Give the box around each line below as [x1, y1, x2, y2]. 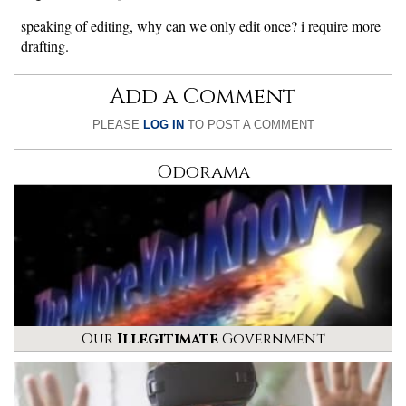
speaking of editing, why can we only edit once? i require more [21, 15, 381, 35]
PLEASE [92, 117, 143, 131]
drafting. [21, 35, 69, 55]
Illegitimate [116, 329, 218, 350]
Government [217, 329, 325, 350]
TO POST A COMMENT [183, 117, 314, 131]
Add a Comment [110, 82, 296, 111]
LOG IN [142, 117, 184, 131]
